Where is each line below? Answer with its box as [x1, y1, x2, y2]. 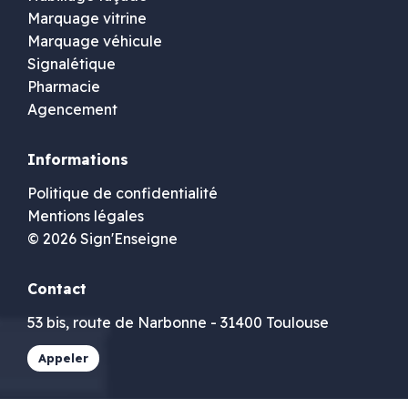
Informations [27, 149, 128, 168]
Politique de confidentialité [27, 183, 218, 202]
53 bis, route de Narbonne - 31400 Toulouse [27, 312, 329, 331]
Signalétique [27, 54, 116, 73]
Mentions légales [27, 206, 144, 225]
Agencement [27, 99, 117, 118]
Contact [27, 279, 87, 298]
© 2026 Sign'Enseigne [27, 229, 178, 248]
